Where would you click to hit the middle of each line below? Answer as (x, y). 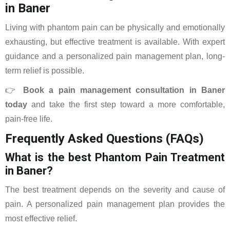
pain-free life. (29, 119)
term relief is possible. (45, 71)
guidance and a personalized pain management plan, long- (115, 56)
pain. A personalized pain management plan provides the (115, 204)
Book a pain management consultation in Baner (124, 90)
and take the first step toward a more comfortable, (126, 104)
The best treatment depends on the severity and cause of (115, 190)
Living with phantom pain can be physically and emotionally (115, 27)
